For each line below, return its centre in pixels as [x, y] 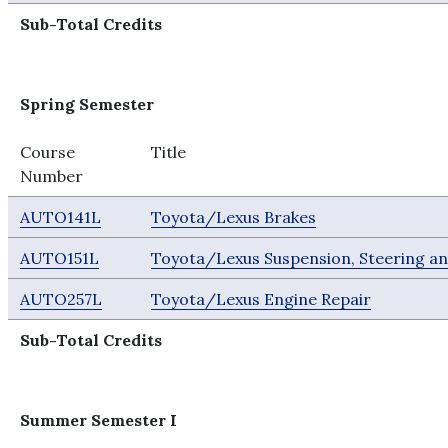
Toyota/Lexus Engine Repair [261, 299]
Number [52, 176]
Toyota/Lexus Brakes [234, 217]
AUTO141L [61, 217]
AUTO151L [60, 258]
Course [48, 152]
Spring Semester [87, 104]
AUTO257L [61, 299]
